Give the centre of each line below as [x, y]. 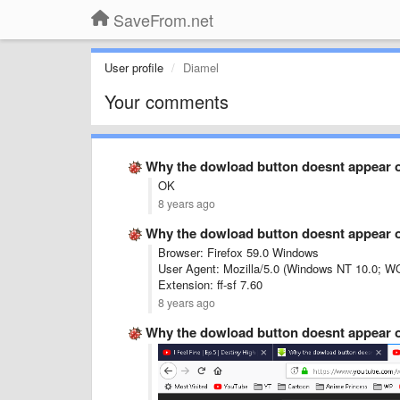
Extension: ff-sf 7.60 [210, 284]
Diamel [201, 67]
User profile [134, 67]
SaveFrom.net [163, 20]
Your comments [167, 101]
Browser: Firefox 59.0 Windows [238, 252]
